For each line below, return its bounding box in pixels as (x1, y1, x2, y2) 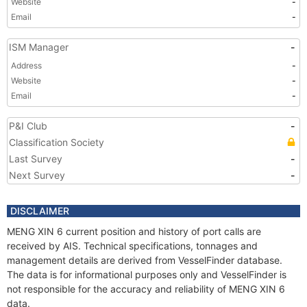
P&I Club (9, 120, 47, 132)
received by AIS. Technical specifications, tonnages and (7, 240, 258, 251)
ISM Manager (9, 41, 69, 53)
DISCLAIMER (10, 205, 69, 217)
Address (11, 60, 42, 71)
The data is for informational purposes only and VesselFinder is (7, 269, 286, 280)
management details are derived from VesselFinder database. (7, 254, 282, 266)
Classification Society (9, 136, 104, 148)
